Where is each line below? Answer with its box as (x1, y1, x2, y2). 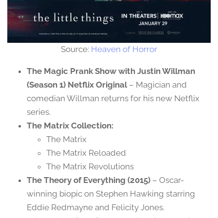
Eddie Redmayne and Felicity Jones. (27, 202, 164, 213)
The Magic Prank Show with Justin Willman (27, 66, 195, 76)
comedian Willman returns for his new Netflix (27, 93, 200, 104)
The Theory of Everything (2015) (27, 175, 150, 185)
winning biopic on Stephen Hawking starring (27, 189, 195, 199)
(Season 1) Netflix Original (27, 80, 127, 90)
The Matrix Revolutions (46, 162, 134, 172)
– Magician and (127, 80, 187, 90)
